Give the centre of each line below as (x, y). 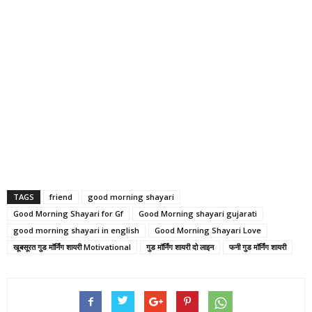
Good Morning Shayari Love (208, 230)
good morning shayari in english (76, 230)
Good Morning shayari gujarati (198, 213)
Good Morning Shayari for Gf (68, 213)
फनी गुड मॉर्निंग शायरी (258, 247)
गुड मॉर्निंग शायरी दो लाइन (180, 247)
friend (61, 196)
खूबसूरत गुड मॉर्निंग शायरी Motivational (72, 247)
